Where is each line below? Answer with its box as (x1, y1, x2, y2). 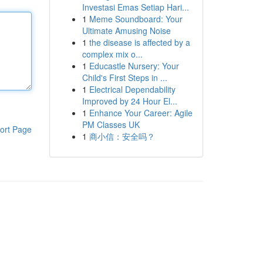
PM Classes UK (82, 119, 140, 130)
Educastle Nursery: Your (89, 60, 179, 72)
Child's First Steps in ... (82, 72, 167, 83)
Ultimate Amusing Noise (82, 25, 171, 36)
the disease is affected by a (89, 36, 190, 48)
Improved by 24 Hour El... (82, 95, 177, 107)
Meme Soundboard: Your (89, 13, 183, 25)
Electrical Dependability (89, 83, 176, 95)
